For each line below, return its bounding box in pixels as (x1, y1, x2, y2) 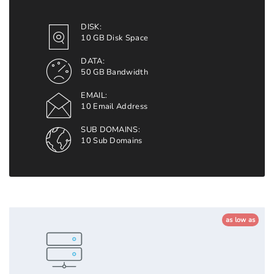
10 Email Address (81, 101, 148, 112)
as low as (225, 215, 256, 224)
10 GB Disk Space (81, 32, 149, 43)
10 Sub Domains (81, 135, 143, 146)
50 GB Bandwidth (81, 67, 148, 78)
